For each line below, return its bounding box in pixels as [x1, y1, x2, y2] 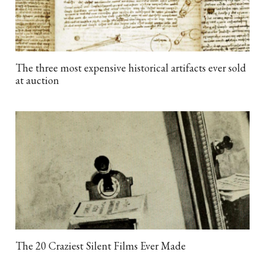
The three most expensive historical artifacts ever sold [15, 60, 246, 75]
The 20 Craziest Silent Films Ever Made [15, 238, 186, 253]
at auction [15, 73, 59, 87]
